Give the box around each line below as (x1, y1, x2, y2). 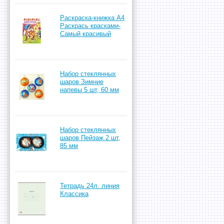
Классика (60, 190, 88, 197)
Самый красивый (60, 30, 111, 37)
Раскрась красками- (60, 22, 120, 29)
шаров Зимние (60, 78, 103, 85)
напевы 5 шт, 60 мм (60, 86, 119, 93)
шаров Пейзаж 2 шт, (60, 134, 120, 141)
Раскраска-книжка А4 (60, 14, 124, 21)
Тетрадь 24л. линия (60, 182, 119, 189)
